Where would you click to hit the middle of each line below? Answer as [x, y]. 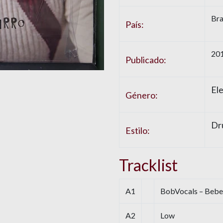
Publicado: [146, 60]
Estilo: [138, 131]
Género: [142, 95]
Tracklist [148, 165]
